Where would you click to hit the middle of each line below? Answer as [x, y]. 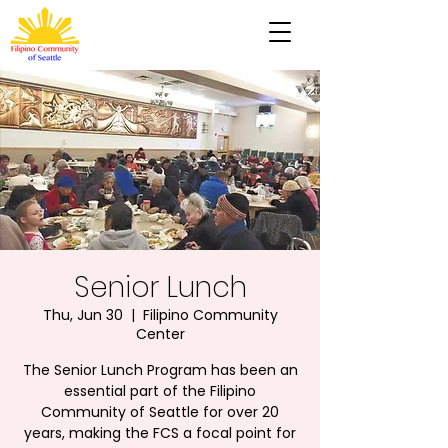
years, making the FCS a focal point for [160, 433]
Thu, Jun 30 [82, 315]
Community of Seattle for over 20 [160, 412]
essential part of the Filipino [160, 391]
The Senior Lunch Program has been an [160, 370]
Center [160, 334]
